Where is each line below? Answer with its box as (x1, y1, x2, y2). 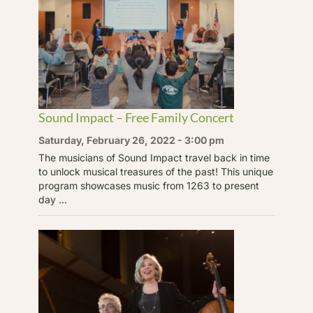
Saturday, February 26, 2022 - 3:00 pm (38, 133, 224, 146)
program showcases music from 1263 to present (38, 179, 259, 191)
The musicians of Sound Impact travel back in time (38, 151, 270, 163)
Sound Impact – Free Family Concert (38, 109, 234, 125)
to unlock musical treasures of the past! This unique (38, 165, 273, 177)
